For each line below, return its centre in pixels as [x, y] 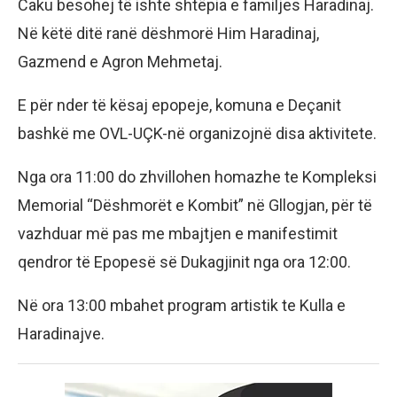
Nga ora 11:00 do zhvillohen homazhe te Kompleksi [197, 176]
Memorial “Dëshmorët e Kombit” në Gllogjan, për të [195, 205]
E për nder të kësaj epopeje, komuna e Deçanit [179, 105]
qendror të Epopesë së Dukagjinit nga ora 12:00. [184, 261]
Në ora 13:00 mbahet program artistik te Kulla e [182, 305]
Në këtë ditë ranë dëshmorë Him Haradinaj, [168, 33]
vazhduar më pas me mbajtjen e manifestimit [178, 233]
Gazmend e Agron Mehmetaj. [120, 61]
